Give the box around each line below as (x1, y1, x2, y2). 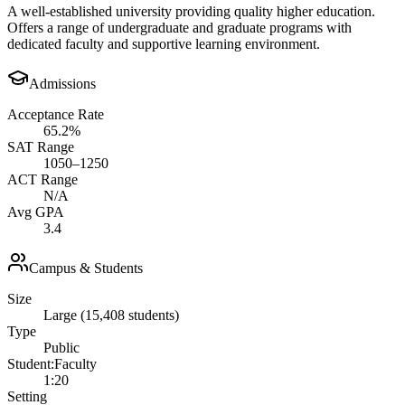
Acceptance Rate (7, 106, 104, 122)
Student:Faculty (7, 355, 97, 372)
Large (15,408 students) (43, 306, 179, 323)
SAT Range (7, 138, 74, 155)
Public (43, 339, 80, 355)
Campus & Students (29, 259, 143, 276)
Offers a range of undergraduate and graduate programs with (7, 19, 352, 35)
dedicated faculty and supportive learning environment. (7, 35, 320, 52)
